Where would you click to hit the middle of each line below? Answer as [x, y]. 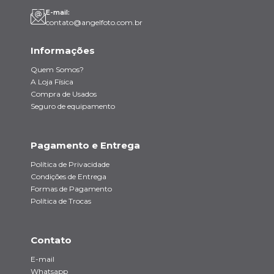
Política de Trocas [61, 201]
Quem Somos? [57, 69]
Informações [63, 50]
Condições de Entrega [68, 176]
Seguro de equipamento [73, 106]
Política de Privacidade [70, 164]
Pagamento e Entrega [85, 145]
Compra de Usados [64, 94]
